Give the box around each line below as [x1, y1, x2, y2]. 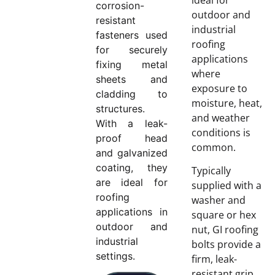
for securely [96, 43, 168, 56]
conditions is [191, 125, 250, 139]
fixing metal [96, 58, 168, 71]
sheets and [96, 72, 168, 85]
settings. [96, 249, 136, 262]
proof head [96, 131, 168, 144]
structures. [96, 102, 145, 115]
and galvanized [96, 146, 168, 159]
